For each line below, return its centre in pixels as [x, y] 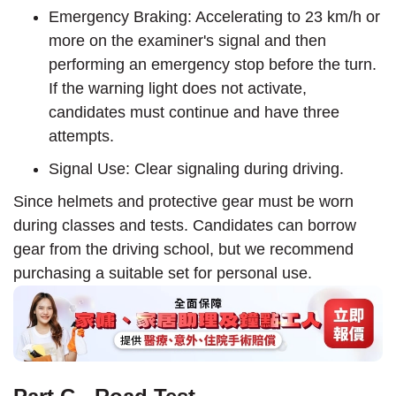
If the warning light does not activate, [178, 88]
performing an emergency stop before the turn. [213, 64]
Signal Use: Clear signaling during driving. [196, 168]
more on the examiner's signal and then [187, 40]
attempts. [81, 136]
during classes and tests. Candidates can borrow [185, 225]
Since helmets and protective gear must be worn [183, 201]
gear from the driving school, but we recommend [183, 249]
